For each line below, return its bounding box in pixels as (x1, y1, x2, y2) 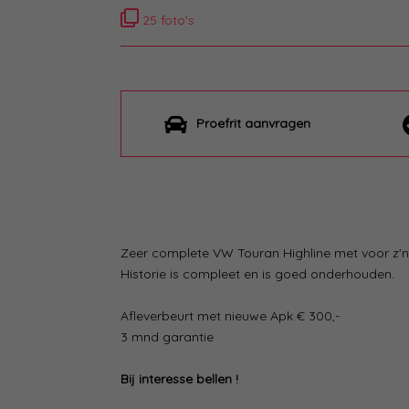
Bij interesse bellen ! (121, 371, 238, 388)
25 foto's (139, 12, 194, 29)
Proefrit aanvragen (196, 115, 310, 132)
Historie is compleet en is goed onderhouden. (121, 266, 398, 283)
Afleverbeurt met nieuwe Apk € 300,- (121, 308, 340, 325)
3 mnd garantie (121, 329, 217, 346)
